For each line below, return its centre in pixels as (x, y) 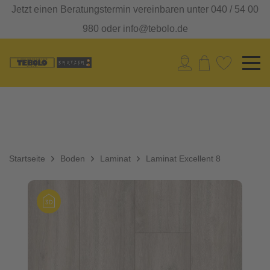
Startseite (27, 159)
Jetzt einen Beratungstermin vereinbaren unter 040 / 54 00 (135, 9)
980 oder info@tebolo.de (135, 29)
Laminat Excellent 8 (183, 159)
